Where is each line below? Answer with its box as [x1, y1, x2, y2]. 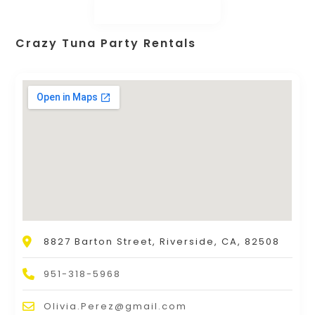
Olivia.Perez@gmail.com [44, 300, 188, 314]
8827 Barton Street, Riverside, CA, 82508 [44, 235, 281, 249]
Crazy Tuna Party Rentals [15, 35, 197, 52]
